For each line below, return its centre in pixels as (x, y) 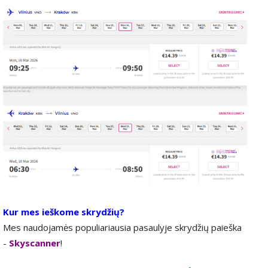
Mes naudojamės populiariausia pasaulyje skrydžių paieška (122, 227)
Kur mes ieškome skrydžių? (64, 211)
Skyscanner (35, 243)
